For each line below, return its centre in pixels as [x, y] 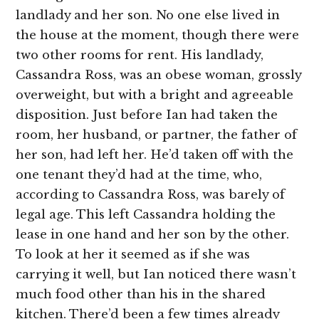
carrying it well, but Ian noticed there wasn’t [156, 275]
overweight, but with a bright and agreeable [155, 95]
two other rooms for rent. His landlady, [140, 56]
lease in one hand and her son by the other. [153, 235]
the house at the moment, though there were [158, 36]
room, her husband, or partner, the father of [157, 135]
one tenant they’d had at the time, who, [139, 175]
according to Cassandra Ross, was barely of [151, 195]
